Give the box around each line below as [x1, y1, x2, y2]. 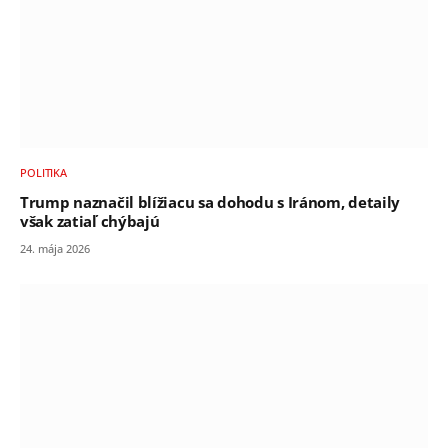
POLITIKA [20, 165, 68, 181]
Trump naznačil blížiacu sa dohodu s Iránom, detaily [20, 193, 401, 213]
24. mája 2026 [20, 241, 90, 257]
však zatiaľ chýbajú [20, 212, 160, 232]
